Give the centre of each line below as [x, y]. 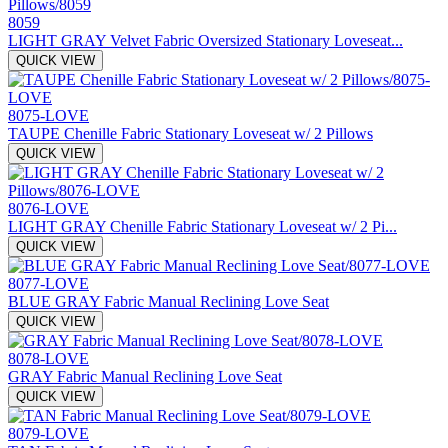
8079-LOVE [48, 433]
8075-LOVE [48, 115]
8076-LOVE [48, 208]
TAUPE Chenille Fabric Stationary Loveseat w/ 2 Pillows [190, 133]
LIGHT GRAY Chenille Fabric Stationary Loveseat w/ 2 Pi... [202, 226]
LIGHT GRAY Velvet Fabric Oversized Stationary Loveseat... [205, 40]
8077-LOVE [48, 283]
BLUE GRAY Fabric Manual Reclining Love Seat [168, 301]
